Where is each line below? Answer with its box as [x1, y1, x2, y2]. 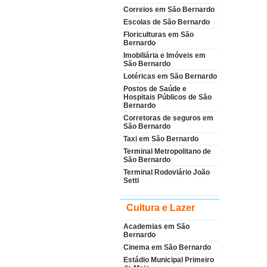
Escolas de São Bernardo [123, 18, 210, 26]
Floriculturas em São [123, 30, 194, 39]
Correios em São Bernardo [123, 5, 215, 14]
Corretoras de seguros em [123, 114, 213, 122]
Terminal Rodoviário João [123, 168, 210, 176]
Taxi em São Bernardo [123, 135, 198, 143]
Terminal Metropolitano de [123, 147, 211, 156]
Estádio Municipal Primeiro [123, 256, 214, 264]
